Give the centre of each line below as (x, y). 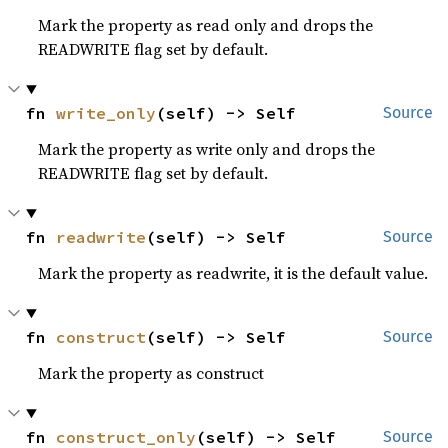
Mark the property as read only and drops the (206, 25)
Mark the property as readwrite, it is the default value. (233, 273)
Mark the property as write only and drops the (207, 149)
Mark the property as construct (151, 373)
